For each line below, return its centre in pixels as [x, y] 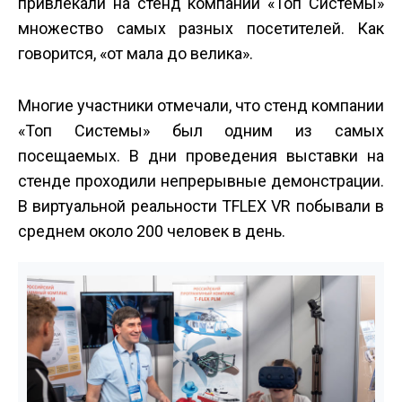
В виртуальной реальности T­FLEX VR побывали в [201, 206]
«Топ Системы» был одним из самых [201, 131]
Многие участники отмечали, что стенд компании [201, 106]
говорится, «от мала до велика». [137, 54]
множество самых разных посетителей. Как [201, 29]
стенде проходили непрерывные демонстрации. [201, 181]
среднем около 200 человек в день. [152, 232]
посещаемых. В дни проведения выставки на [201, 156]
